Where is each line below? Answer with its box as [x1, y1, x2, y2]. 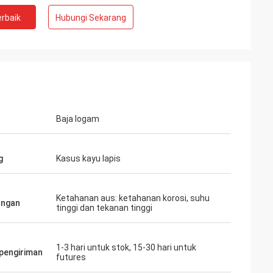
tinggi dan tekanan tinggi [56, 203, 152, 213]
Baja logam [56, 114, 99, 124]
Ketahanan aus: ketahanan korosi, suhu [56, 193, 210, 203]
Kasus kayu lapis [56, 154, 121, 163]
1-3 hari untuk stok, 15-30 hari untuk [56, 243, 196, 252]
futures [56, 252, 86, 262]
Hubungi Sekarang [55, 13, 126, 23]
